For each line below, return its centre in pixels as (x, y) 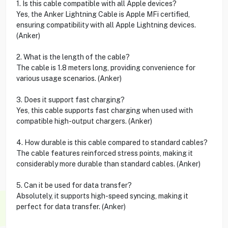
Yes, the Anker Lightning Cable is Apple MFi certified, (103, 14)
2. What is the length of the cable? (73, 57)
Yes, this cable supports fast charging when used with (104, 110)
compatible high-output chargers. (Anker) (84, 121)
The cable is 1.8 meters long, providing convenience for (106, 67)
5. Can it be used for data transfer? (74, 185)
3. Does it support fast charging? (70, 99)
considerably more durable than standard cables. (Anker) (108, 164)
